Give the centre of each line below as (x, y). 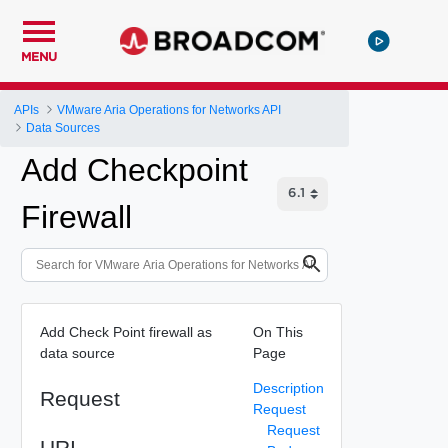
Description (288, 387)
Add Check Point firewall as (125, 331)
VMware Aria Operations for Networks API (169, 109)
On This (277, 331)
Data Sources (63, 127)
